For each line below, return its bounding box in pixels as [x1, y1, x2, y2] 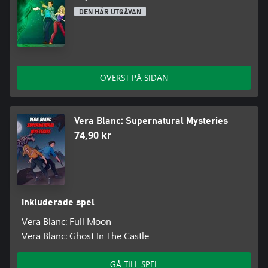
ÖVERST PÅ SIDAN [100, 71, 168, 83]
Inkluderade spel [21, 197, 95, 207]
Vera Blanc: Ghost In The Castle [21, 229, 149, 242]
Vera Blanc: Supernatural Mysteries [74, 115, 228, 126]
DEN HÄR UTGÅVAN [79, 8, 141, 16]
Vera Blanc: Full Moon [21, 214, 111, 227]
